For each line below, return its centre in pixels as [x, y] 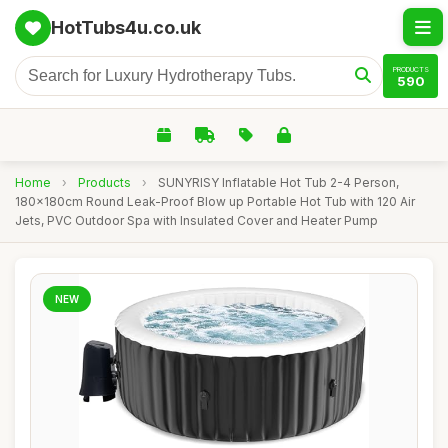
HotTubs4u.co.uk [126, 27]
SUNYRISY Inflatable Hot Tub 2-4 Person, [278, 182]
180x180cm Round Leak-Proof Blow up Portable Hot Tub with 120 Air [215, 201]
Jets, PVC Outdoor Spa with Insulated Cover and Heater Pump [196, 220]
